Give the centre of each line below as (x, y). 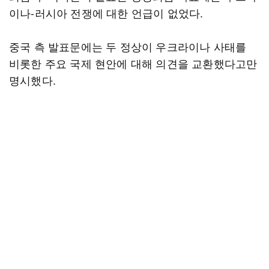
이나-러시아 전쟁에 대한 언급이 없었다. (106, 13)
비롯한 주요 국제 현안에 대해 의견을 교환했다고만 (133, 63)
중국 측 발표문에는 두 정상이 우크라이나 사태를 (128, 46)
